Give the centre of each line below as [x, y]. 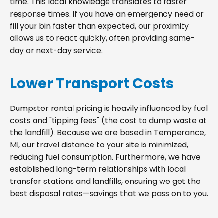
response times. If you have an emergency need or [107, 14]
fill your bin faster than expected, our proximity [99, 26]
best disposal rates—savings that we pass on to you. [109, 193]
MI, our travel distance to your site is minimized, [99, 145]
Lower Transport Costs [92, 83]
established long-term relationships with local [98, 169]
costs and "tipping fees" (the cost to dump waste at [108, 120]
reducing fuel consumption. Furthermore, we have [105, 157]
